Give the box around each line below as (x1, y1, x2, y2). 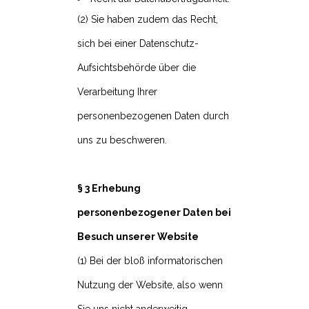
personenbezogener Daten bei (77, 207, 231, 219)
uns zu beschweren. (77, 134, 167, 146)
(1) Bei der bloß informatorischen (77, 255, 223, 267)
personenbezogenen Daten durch (77, 110, 229, 122)
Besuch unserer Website (77, 231, 199, 243)
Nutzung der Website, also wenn (77, 279, 223, 291)
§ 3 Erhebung (77, 183, 141, 195)
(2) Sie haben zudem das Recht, (77, 14, 218, 26)
